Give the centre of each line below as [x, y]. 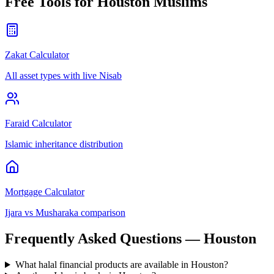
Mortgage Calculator [45, 192]
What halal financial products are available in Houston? [121, 265]
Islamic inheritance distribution [64, 144]
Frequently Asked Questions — [104, 239]
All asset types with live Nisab [63, 76]
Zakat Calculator [37, 55]
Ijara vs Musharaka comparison [65, 213]
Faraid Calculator [38, 124]
